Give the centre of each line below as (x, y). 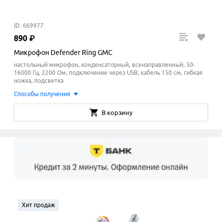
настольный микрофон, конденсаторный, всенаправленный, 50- (105, 65)
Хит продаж (38, 205)
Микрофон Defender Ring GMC (63, 53)
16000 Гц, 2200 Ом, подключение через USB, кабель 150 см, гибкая (108, 73)
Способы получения (42, 94)
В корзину (117, 112)
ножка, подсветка (39, 81)
